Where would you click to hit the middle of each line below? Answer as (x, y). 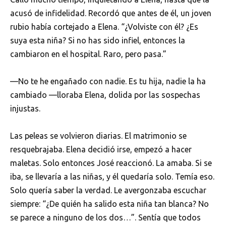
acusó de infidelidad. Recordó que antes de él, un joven (111, 13)
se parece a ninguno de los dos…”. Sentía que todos (105, 218)
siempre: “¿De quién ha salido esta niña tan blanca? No (109, 204)
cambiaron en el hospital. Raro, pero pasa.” (88, 54)
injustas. (25, 108)
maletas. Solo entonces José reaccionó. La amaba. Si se (111, 163)
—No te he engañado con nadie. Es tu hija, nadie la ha (108, 81)
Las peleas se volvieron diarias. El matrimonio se (98, 136)
